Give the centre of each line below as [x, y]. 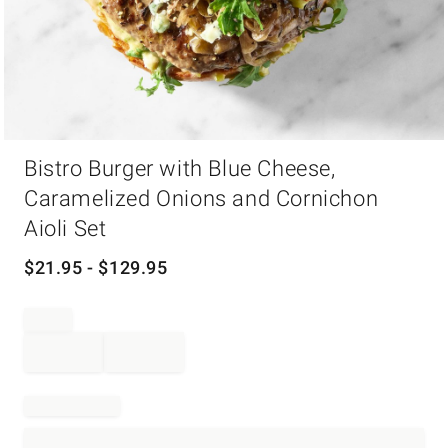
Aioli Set [65, 228]
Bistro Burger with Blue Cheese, [180, 168]
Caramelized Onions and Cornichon [201, 198]
